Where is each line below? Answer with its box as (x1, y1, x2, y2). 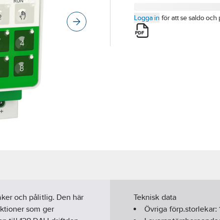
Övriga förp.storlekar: (144, 204, 219, 214)
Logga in (134, 14, 160, 22)
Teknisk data (134, 192, 176, 202)
